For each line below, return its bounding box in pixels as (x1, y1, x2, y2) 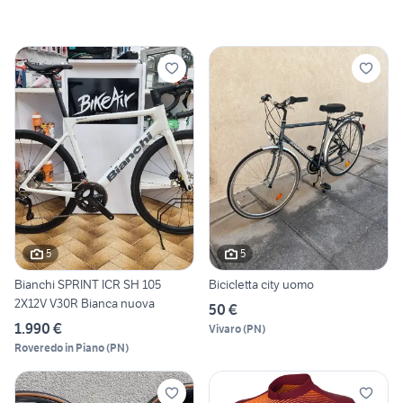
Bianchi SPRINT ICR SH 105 (14, 275, 161, 292)
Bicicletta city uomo (209, 275, 314, 292)
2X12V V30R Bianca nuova (14, 294, 155, 311)
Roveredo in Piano (14, 340, 104, 354)
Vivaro (209, 321, 241, 336)
